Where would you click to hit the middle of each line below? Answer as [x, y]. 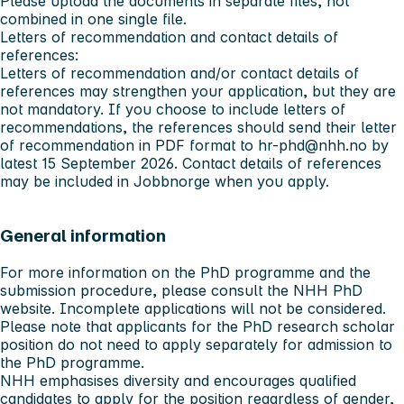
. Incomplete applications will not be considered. [219, 308]
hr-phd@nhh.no [312, 146]
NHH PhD [328, 290]
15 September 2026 [108, 164]
